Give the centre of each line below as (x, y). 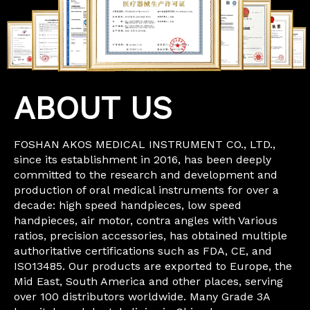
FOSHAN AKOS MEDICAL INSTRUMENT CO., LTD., (145, 145)
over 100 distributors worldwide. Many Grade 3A (142, 297)
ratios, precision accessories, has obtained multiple (151, 236)
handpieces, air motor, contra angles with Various (146, 221)
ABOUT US (93, 108)
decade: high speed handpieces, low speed (128, 206)
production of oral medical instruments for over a (146, 190)
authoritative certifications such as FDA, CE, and (143, 251)
